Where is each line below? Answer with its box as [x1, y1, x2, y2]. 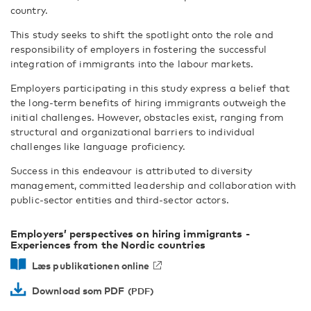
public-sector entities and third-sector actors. [10, 194, 229, 205]
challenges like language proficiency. [10, 140, 185, 152]
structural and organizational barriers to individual [10, 126, 255, 137]
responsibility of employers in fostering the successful [10, 43, 267, 55]
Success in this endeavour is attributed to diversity [10, 165, 253, 176]
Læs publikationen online [32, 260, 150, 271]
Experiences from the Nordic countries [10, 238, 205, 251]
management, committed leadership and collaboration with [10, 179, 296, 191]
